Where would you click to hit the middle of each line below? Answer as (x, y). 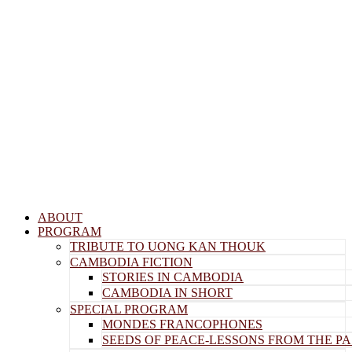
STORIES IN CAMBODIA (173, 277)
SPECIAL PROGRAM (129, 309)
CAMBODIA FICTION (131, 262)
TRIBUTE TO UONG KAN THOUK (168, 246)
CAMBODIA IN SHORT (167, 293)
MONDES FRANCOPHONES (182, 324)
